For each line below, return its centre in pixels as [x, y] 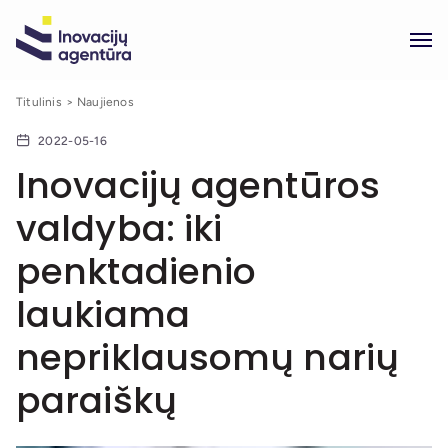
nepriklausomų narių [207, 357]
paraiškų [96, 400]
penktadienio [136, 271]
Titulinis [39, 102]
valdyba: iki [119, 228]
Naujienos [105, 102]
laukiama [103, 314]
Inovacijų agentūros [198, 185]
